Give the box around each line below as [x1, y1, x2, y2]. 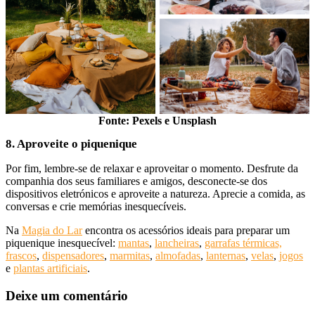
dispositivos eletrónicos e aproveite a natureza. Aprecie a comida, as [6, 187, 305, 200]
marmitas [110, 249, 150, 262]
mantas [118, 236, 149, 249]
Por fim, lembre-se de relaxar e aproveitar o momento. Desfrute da [6, 162, 298, 174]
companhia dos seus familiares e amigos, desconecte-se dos [6, 174, 267, 187]
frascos [6, 249, 37, 262]
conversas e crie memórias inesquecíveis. [6, 200, 186, 212]
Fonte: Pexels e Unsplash [98, 114, 217, 127]
